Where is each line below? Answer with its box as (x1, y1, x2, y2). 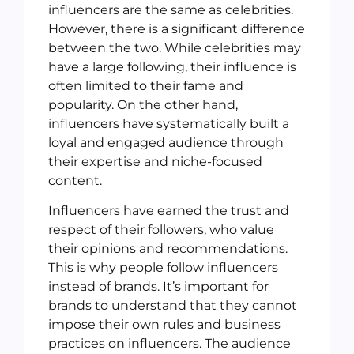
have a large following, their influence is (48, 58, 296, 74)
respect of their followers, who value (48, 221, 274, 237)
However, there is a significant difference (48, 21, 305, 36)
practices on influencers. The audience (48, 335, 291, 351)
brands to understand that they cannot (48, 297, 297, 313)
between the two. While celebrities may (48, 40, 301, 55)
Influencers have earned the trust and (48, 202, 289, 218)
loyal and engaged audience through (48, 134, 284, 150)
